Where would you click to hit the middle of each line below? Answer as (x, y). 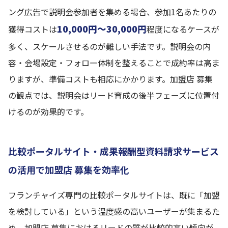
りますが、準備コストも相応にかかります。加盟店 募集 (110, 79)
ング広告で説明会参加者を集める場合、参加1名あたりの (112, 12)
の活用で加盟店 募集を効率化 (69, 169)
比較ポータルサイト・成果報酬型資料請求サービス (113, 151)
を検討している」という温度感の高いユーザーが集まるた (114, 211)
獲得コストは (33, 29)
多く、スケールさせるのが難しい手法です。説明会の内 (109, 46)
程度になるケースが (183, 29)
